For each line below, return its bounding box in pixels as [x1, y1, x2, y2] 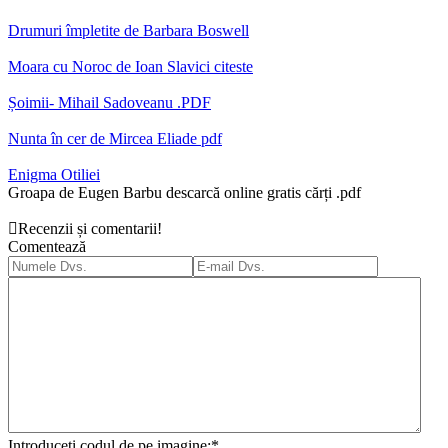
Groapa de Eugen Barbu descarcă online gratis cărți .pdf [8, 184, 361, 202]
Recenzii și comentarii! [18, 220, 162, 238]
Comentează [8, 238, 86, 256]
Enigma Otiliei [8, 166, 100, 184]
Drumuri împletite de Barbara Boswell [8, 22, 249, 40]
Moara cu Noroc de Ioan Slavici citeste [8, 58, 253, 76]
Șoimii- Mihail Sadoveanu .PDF [8, 94, 211, 112]
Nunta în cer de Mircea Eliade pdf [8, 130, 222, 148]
